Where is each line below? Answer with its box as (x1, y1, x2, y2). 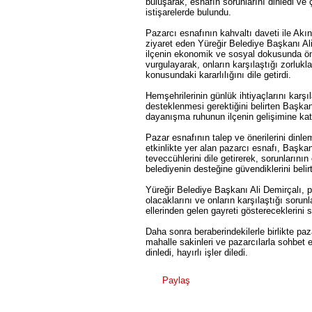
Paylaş (159, 275, 190, 286)
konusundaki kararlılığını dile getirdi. (146, 70, 291, 80)
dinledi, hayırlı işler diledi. (146, 247, 248, 258)
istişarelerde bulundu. (146, 7, 231, 17)
